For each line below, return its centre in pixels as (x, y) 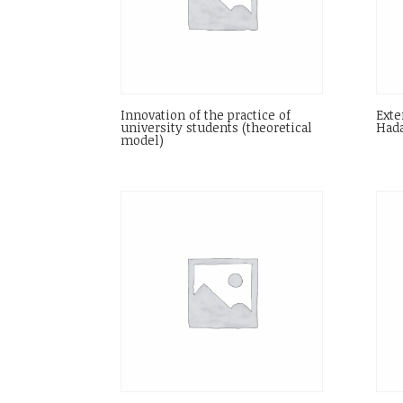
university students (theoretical (217, 127)
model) (143, 139)
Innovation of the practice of (206, 114)
